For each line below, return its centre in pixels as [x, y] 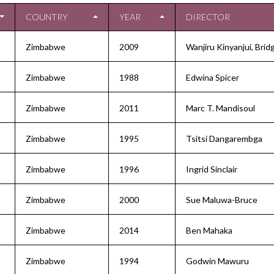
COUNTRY [47, 17]
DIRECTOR [208, 17]
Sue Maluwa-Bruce [222, 200]
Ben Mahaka [209, 230]
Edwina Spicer [213, 77]
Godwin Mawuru [217, 261]
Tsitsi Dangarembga [224, 139]
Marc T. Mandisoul [220, 108]
